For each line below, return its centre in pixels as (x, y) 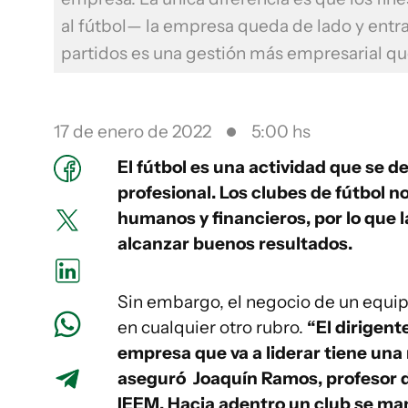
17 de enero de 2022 (133, 132)
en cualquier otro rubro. (212, 327)
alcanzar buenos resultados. (237, 244)
